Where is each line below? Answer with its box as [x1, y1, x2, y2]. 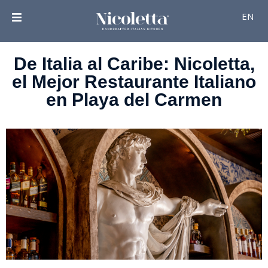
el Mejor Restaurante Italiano [12, 72, 256, 92]
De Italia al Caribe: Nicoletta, [13, 54, 255, 74]
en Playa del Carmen [46, 90, 222, 110]
